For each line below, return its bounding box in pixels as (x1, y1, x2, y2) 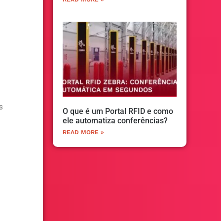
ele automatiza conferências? (63, 116, 168, 126)
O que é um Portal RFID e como (63, 107, 173, 116)
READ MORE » (63, 129, 104, 136)
